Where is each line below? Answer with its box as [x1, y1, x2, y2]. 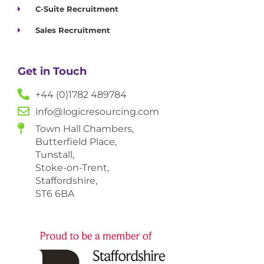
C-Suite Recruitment [35, 4, 119, 14]
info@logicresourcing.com [35, 106, 159, 118]
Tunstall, [35, 149, 74, 161]
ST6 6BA [35, 188, 74, 200]
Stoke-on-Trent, [35, 162, 109, 174]
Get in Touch [18, 65, 87, 78]
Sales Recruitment [35, 25, 111, 35]
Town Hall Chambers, [35, 123, 134, 135]
